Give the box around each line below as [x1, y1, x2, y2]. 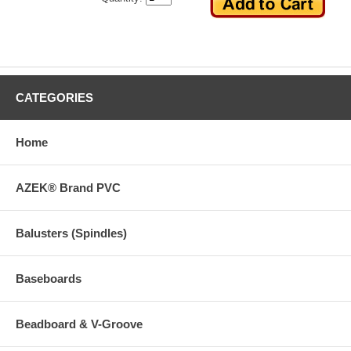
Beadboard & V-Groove [16, 317, 143, 331]
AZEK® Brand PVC [16, 181, 121, 195]
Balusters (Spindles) [16, 226, 127, 241]
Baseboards [16, 272, 81, 286]
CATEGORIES [16, 91, 93, 105]
